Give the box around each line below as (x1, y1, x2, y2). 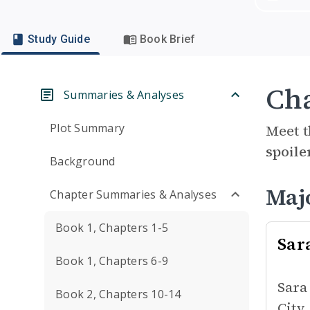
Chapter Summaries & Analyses (50, 187, 217, 202)
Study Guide (28, 33, 90, 46)
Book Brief (139, 33, 196, 46)
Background (50, 154, 116, 169)
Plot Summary (50, 120, 125, 136)
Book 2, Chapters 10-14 (55, 286, 181, 302)
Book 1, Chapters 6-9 (55, 253, 168, 268)
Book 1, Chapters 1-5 (55, 220, 168, 235)
